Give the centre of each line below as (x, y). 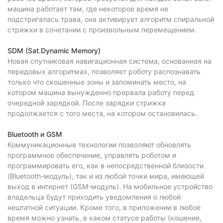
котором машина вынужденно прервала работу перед (101, 92)
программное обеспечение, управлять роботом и (92, 155)
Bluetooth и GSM (35, 134)
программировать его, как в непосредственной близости (106, 166)
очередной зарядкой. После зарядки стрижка (87, 103)
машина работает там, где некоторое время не (88, 9)
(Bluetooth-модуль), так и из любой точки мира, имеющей (106, 176)
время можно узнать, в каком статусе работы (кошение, (105, 218)
